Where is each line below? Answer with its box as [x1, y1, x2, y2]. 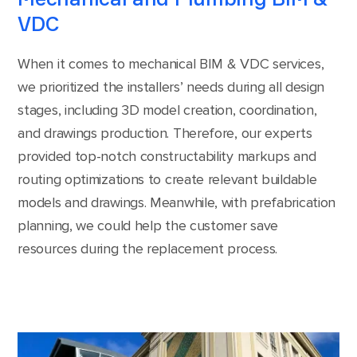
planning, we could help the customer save [18, 216, 279, 234]
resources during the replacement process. [18, 239, 278, 257]
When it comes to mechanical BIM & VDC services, [18, 54, 324, 73]
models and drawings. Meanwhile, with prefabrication [18, 193, 336, 211]
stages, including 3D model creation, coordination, [18, 100, 317, 119]
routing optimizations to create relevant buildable [18, 170, 317, 188]
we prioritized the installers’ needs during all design [18, 77, 325, 96]
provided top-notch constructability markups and [18, 147, 316, 165]
